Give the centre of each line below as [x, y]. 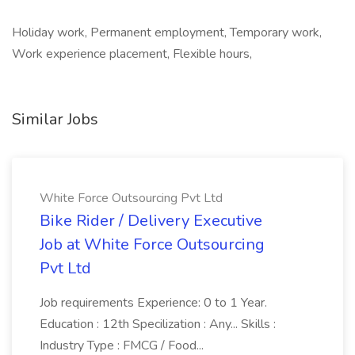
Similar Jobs [55, 119]
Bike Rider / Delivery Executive [151, 221]
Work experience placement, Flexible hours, [132, 54]
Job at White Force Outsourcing [152, 244]
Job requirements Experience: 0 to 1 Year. [153, 303]
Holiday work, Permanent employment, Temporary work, [167, 32]
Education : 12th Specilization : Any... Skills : [158, 324]
